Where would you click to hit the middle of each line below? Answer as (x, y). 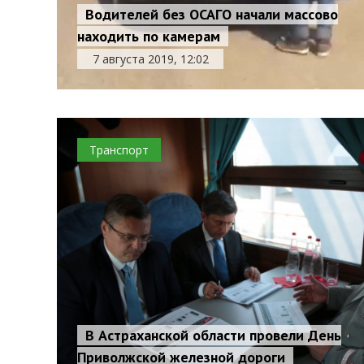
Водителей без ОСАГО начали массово (212, 14)
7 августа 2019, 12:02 (150, 59)
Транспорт (119, 150)
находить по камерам (149, 36)
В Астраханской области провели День (214, 335)
